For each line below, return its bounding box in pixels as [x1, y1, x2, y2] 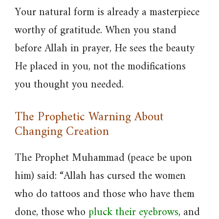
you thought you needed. [15, 75, 124, 94]
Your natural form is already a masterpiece [15, 3, 199, 22]
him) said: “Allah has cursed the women [15, 167, 186, 186]
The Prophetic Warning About [15, 107, 164, 128]
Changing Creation [15, 121, 109, 143]
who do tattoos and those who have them [15, 185, 195, 204]
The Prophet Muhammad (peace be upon [15, 149, 192, 168]
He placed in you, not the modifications [15, 57, 186, 76]
